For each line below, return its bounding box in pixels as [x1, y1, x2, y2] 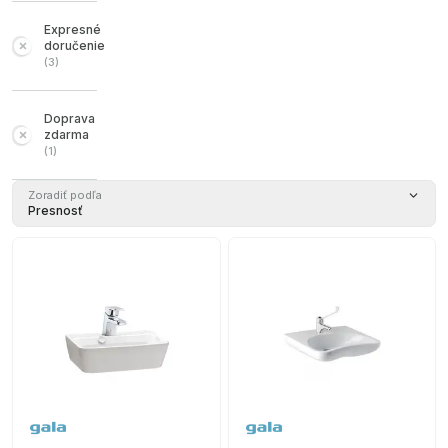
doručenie [44, 38, 105, 53]
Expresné [44, 22, 101, 37]
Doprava [44, 111, 96, 126]
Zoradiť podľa [28, 188, 102, 202]
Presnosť [28, 203, 83, 218]
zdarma [44, 127, 90, 142]
